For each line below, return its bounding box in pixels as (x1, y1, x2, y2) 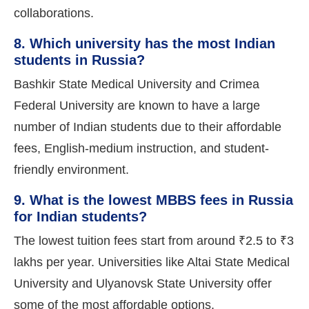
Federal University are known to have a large (14, 98, 260, 112)
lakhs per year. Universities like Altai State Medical (14, 255, 290, 269)
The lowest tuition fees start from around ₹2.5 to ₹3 (14, 233, 294, 248)
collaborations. (14, 6, 94, 20)
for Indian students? (14, 208, 147, 224)
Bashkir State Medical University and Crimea (14, 77, 259, 91)
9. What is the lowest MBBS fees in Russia (14, 192, 293, 208)
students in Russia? (14, 52, 145, 68)
